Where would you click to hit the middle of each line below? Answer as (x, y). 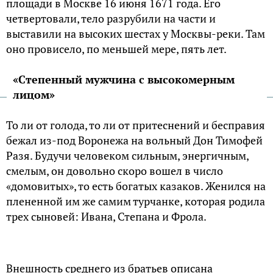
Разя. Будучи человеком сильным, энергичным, (127, 156)
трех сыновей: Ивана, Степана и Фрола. (106, 217)
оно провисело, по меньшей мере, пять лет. (116, 49)
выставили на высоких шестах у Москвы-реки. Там (136, 34)
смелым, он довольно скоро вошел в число (115, 171)
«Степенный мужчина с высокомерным (124, 80)
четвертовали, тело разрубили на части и (111, 19)
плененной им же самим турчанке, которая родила (136, 201)
